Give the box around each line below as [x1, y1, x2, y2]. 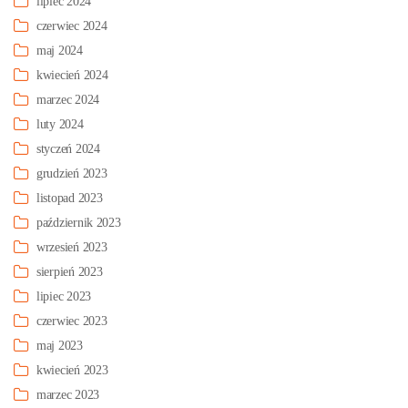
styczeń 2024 [36, 142, 100, 156]
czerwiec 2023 [36, 314, 107, 328]
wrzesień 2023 [36, 240, 107, 254]
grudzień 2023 [36, 167, 107, 180]
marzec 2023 [36, 388, 100, 402]
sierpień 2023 [36, 265, 103, 279]
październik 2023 [36, 216, 121, 229]
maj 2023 [36, 339, 83, 352]
